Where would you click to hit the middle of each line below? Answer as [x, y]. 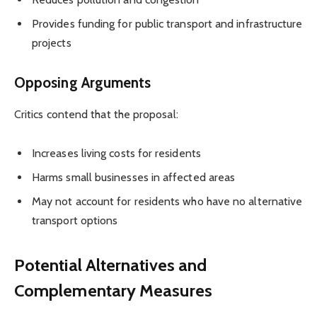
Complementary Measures [113, 291]
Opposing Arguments [83, 83]
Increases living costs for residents [116, 153]
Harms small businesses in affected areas [134, 177]
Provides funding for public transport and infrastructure [167, 24]
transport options [75, 220]
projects [52, 43]
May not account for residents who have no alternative [167, 201]
